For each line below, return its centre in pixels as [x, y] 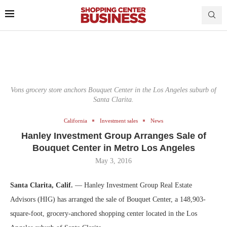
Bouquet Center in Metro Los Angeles [113, 148]
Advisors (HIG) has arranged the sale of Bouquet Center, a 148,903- [108, 199]
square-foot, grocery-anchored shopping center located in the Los [104, 213]
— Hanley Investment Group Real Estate [134, 185]
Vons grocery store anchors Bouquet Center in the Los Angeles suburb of [113, 90]
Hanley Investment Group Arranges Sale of [113, 136]
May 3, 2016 [113, 161]
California [75, 120]
